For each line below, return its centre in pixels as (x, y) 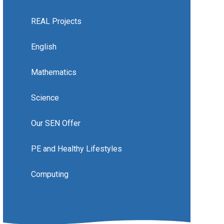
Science (45, 98)
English (43, 47)
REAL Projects (56, 21)
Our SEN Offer (55, 123)
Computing (49, 174)
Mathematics (53, 72)
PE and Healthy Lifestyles (76, 149)
